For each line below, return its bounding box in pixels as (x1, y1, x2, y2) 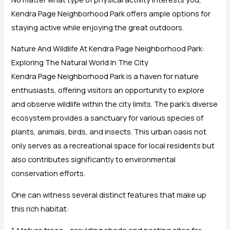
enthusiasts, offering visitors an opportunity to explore (11, 85, 205, 95)
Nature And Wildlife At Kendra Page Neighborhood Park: (11, 43, 205, 54)
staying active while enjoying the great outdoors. (11, 22, 184, 32)
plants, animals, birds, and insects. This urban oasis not (11, 126, 207, 137)
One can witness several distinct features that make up (11, 189, 207, 200)
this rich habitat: (11, 203, 70, 214)
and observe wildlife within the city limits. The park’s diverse (11, 99, 218, 109)
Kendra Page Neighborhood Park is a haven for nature (11, 71, 199, 82)
